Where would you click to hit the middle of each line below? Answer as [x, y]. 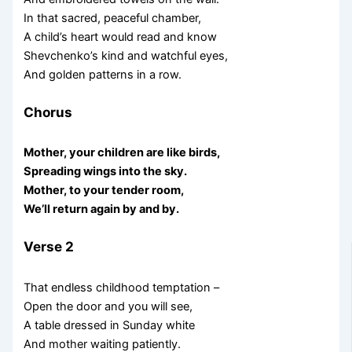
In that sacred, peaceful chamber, [113, 18]
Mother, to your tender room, [104, 191]
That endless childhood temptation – [122, 287]
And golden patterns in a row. [103, 74]
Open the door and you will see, [108, 306]
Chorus [48, 112]
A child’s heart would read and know [121, 37]
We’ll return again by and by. [102, 209]
